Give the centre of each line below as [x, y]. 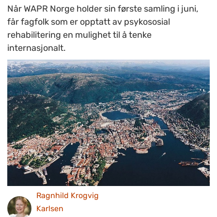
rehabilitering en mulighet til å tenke [79, 35]
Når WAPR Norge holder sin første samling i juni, [103, 9]
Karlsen [50, 208]
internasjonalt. [37, 48]
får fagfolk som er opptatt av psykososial [89, 22]
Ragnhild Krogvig [68, 195]
